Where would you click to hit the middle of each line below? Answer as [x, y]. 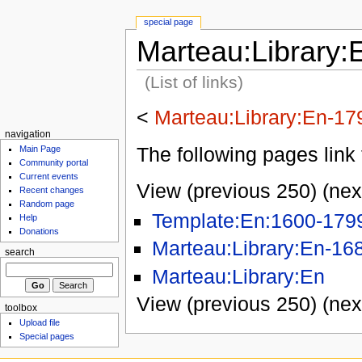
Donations [40, 232]
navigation [27, 134]
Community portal [54, 163]
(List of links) [194, 82]
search [19, 253]
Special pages [47, 337]
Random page [47, 204]
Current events [49, 177]
